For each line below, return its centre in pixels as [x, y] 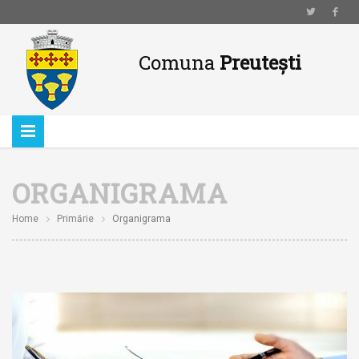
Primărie [75, 219]
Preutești [258, 63]
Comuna [176, 63]
